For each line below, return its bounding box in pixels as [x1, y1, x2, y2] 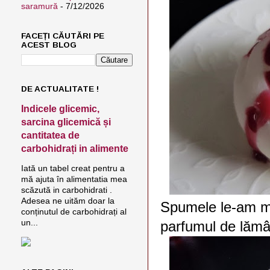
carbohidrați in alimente [21, 143, 128, 154]
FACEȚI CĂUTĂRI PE [21, 31, 104, 40]
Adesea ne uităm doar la [21, 196, 115, 206]
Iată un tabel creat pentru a [21, 164, 125, 173]
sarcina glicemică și [21, 116, 111, 127]
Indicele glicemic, [21, 103, 99, 114]
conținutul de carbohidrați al [21, 207, 127, 216]
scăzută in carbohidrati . [21, 186, 112, 195]
